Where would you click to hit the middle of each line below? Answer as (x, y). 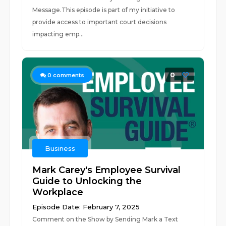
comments (68, 75)
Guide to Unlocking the (87, 181)
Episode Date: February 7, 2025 (86, 207)
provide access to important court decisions (100, 22)
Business (60, 148)
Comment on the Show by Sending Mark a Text (105, 219)
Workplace (58, 192)
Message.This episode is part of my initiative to (104, 10)
